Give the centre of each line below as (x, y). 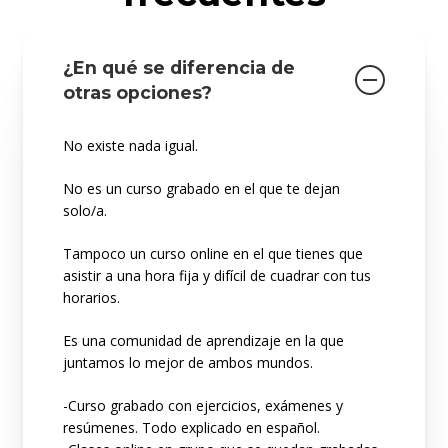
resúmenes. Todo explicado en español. (191, 428)
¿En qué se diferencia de (178, 68)
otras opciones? (137, 93)
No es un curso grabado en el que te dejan (201, 189)
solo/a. (84, 211)
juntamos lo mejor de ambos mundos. (187, 363)
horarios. (91, 298)
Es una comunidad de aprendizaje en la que (203, 341)
